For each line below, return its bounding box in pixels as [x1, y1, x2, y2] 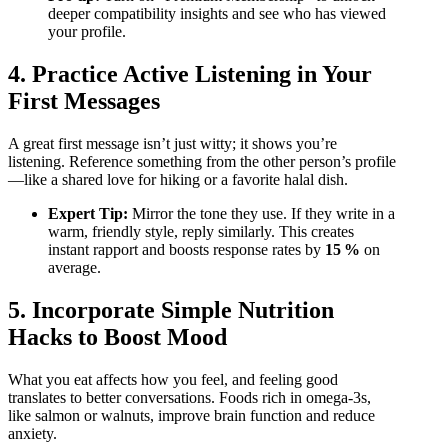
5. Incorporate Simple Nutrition [8, 296, 334, 323]
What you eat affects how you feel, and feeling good [8, 370, 338, 388]
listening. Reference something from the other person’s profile [8, 152, 396, 170]
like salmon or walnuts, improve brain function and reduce [8, 406, 375, 424]
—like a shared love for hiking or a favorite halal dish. [8, 170, 348, 188]
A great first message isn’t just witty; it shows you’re [8, 134, 337, 152]
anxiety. [8, 424, 57, 442]
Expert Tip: [48, 204, 128, 222]
